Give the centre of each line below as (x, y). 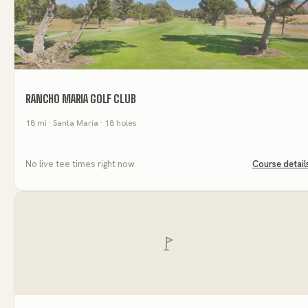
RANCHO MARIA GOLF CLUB (81, 99)
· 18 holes (118, 123)
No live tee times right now (80, 164)
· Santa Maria (73, 123)
